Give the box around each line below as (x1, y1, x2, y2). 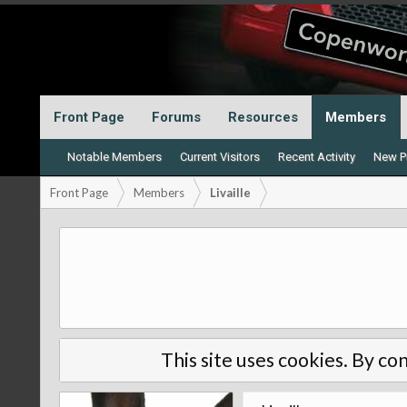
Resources (227, 109, 298, 125)
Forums (151, 109, 201, 125)
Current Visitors (179, 150, 260, 164)
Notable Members (66, 150, 162, 164)
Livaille (209, 185, 251, 200)
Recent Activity (277, 150, 355, 164)
